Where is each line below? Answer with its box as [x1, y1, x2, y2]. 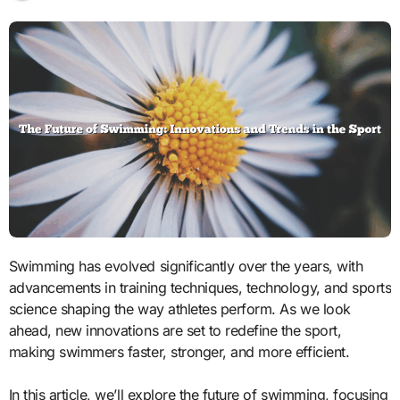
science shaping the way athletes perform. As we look [8, 299, 351, 318]
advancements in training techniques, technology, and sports [8, 278, 392, 296]
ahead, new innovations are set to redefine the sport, [8, 321, 342, 339]
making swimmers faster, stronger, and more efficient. [8, 342, 350, 361]
